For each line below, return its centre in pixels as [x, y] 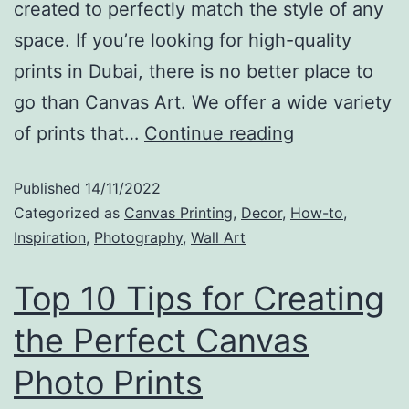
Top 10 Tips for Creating [199, 299]
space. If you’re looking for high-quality [183, 41]
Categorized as [69, 213]
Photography [138, 238]
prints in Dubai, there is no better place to [194, 72]
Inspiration [50, 238]
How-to [317, 213]
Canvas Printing [178, 213]
